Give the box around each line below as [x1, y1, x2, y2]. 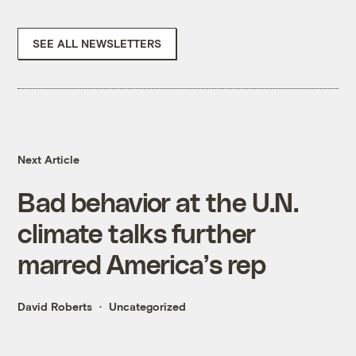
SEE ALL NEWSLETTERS [33, 37, 162, 51]
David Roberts [17, 300, 93, 314]
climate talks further [17, 217, 256, 249]
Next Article [17, 153, 80, 167]
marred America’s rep [17, 248, 265, 280]
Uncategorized [109, 300, 187, 314]
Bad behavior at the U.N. [17, 186, 298, 218]
